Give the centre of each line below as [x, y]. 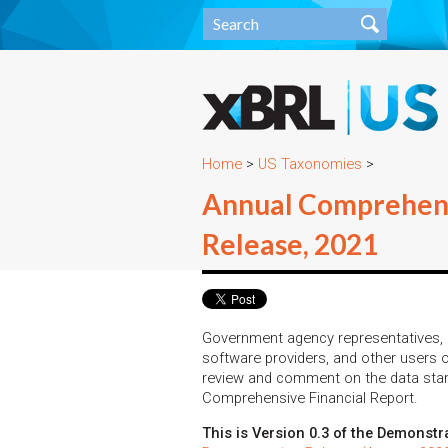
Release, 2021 [290, 244]
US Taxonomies [310, 164]
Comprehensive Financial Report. [310, 398]
